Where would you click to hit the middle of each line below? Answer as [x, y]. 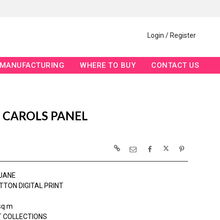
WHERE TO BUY [108, 66]
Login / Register [172, 36]
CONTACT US [175, 66]
